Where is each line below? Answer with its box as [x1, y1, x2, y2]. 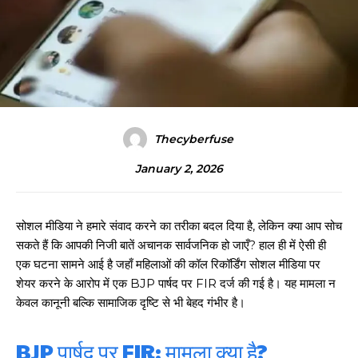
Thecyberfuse [153, 131, 233, 146]
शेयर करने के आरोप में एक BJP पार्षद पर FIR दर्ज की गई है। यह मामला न [16, 275, 336, 291]
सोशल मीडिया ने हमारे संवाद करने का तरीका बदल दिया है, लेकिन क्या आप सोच [16, 217, 342, 233]
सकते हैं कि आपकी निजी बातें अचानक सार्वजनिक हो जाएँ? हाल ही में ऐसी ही [16, 237, 326, 253]
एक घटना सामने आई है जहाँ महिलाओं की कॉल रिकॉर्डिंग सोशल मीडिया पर [16, 256, 320, 272]
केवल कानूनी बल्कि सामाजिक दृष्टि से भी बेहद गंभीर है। [16, 294, 245, 310]
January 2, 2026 [135, 161, 223, 177]
